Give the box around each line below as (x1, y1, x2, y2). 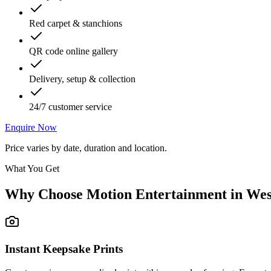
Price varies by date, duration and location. (5, 142, 167, 153)
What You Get (5, 163, 59, 174)
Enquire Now (5, 122, 57, 132)
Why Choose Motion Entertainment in (5, 186, 246, 202)
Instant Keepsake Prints (5, 243, 123, 256)
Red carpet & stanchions (29, 18, 122, 28)
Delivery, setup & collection (29, 73, 135, 84)
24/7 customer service (29, 101, 112, 112)
